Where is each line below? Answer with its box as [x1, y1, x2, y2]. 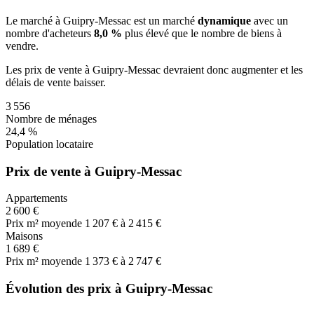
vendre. [6, 40, 39, 53]
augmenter [231, 64, 278, 76]
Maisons [6, 230, 43, 243]
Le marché [6, 15, 55, 27]
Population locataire [6, 138, 93, 151]
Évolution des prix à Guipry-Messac [6, 281, 212, 296]
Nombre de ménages [6, 113, 97, 125]
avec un [251, 15, 288, 27]
